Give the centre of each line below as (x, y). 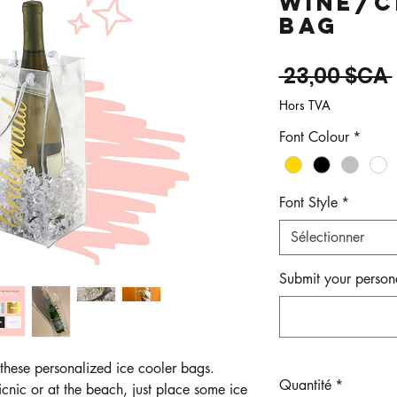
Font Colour (314, 137)
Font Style (308, 203)
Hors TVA (304, 105)
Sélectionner (327, 237)
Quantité (305, 385)
